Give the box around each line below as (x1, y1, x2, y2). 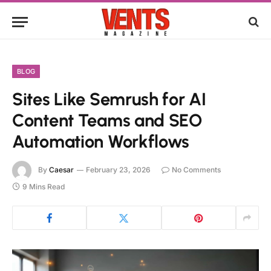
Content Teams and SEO (12, 109, 202, 131)
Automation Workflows (12, 131, 190, 152)
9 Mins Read (22, 182, 65, 191)
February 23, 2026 (86, 165, 151, 175)
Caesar (49, 165, 74, 175)
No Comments (172, 165, 221, 175)
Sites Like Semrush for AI (12, 88, 206, 109)
